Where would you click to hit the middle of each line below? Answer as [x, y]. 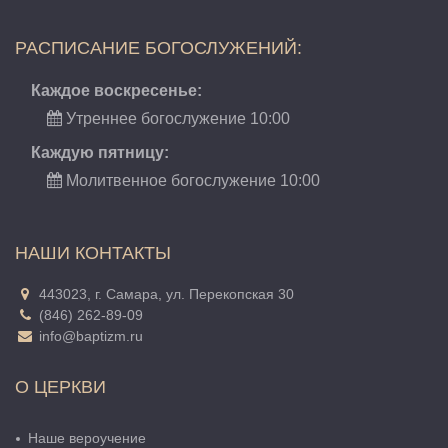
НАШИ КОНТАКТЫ [93, 253]
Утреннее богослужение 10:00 [176, 118]
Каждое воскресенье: [116, 90]
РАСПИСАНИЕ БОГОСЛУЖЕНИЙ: [158, 48]
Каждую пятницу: [100, 152]
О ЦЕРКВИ [60, 387]
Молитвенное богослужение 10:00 [191, 180]
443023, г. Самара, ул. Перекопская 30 [164, 294]
